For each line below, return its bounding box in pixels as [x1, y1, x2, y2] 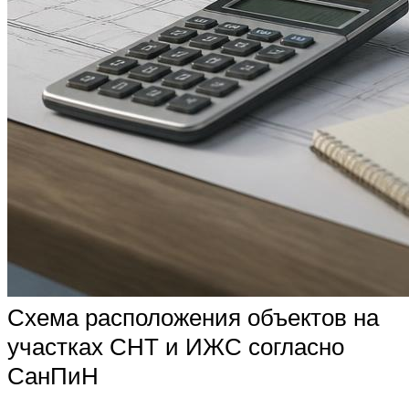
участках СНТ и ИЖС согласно [7, 331, 344, 362]
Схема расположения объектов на [7, 302, 379, 332]
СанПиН [7, 361, 99, 391]
